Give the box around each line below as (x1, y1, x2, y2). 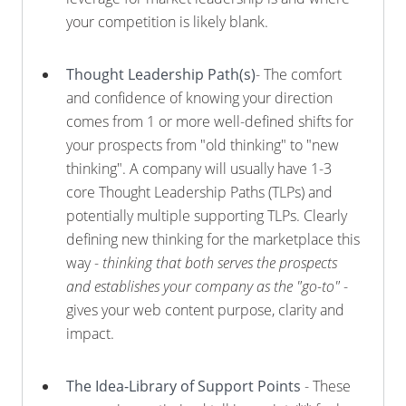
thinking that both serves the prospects (102, 253, 337, 273)
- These (301, 376, 351, 396)
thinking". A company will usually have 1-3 (66, 159, 332, 179)
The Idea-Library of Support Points (66, 376, 301, 396)
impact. (66, 324, 114, 343)
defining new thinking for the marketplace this (66, 229, 360, 249)
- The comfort (256, 64, 342, 84)
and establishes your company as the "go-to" (66, 276, 340, 296)
